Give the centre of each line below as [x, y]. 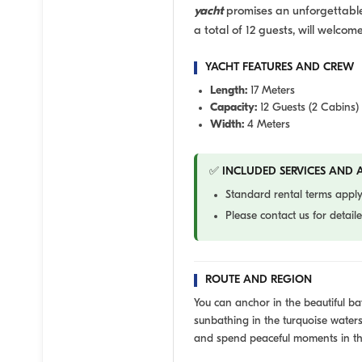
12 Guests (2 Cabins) [308, 108]
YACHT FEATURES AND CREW [280, 68]
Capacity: [234, 108]
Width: [227, 125]
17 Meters [271, 91]
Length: [229, 91]
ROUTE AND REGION [259, 280]
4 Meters [267, 125]
